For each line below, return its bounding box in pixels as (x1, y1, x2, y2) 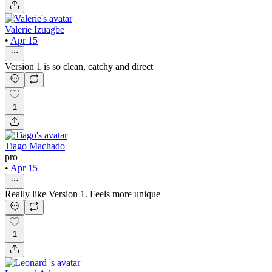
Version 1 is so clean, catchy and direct (5, 61, 153, 72)
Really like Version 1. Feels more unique (5, 188, 160, 199)
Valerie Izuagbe (5, 24, 64, 35)
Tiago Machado (5, 140, 65, 151)
